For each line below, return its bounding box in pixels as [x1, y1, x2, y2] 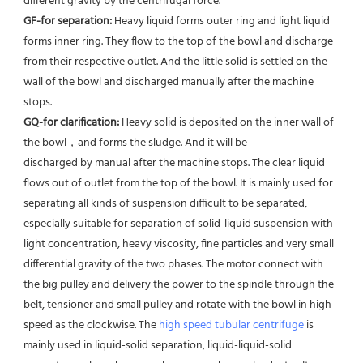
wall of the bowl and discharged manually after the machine [23, 72, 314, 92]
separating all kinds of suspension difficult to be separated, [23, 194, 307, 213]
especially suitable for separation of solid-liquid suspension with [23, 214, 333, 233]
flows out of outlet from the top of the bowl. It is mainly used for [23, 173, 333, 193]
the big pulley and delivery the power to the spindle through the [23, 275, 334, 294]
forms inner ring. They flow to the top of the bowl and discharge [23, 32, 333, 51]
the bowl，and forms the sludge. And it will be [23, 133, 247, 152]
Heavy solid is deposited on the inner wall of [122, 113, 334, 132]
